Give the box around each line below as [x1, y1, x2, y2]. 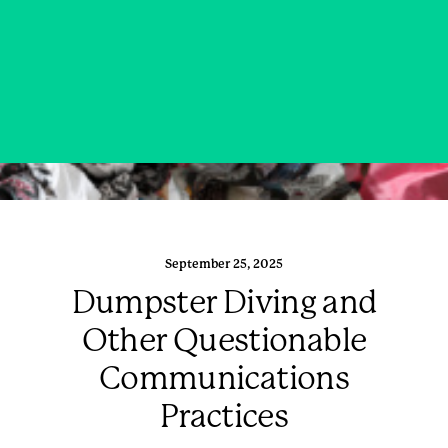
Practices [159, 398, 289, 435]
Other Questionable [81, 322, 367, 359]
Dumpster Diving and [71, 284, 377, 321]
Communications [98, 360, 350, 397]
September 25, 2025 [165, 257, 283, 271]
